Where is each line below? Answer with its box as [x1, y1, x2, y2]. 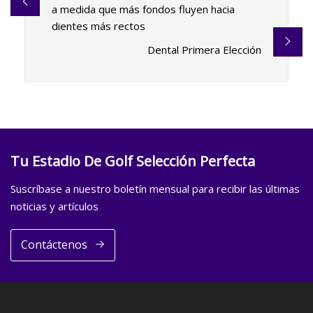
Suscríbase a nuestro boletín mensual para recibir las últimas [10, 181, 300, 196]
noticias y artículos [10, 198, 99, 213]
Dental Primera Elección [147, 43, 262, 57]
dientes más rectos [51, 19, 145, 34]
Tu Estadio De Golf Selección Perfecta [10, 151, 255, 170]
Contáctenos [20, 237, 87, 253]
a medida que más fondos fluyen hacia [51, 2, 235, 17]
